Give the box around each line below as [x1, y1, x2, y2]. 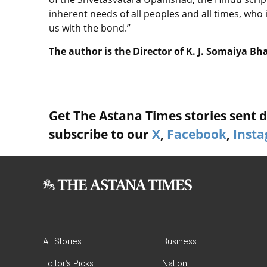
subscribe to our [49, 126, 152, 143]
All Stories [43, 236, 82, 247]
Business [162, 236, 197, 247]
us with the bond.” [49, 21, 131, 35]
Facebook [167, 126, 226, 143]
